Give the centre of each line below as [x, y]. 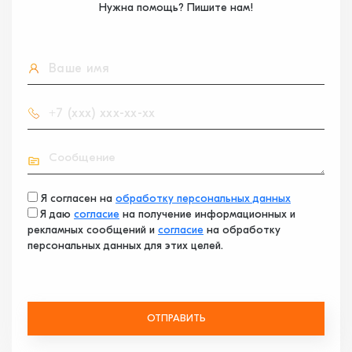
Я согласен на [78, 199]
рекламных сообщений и [93, 231]
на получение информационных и [207, 215]
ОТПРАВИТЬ [176, 319]
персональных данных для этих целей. [125, 246]
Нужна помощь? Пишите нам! [176, 8]
